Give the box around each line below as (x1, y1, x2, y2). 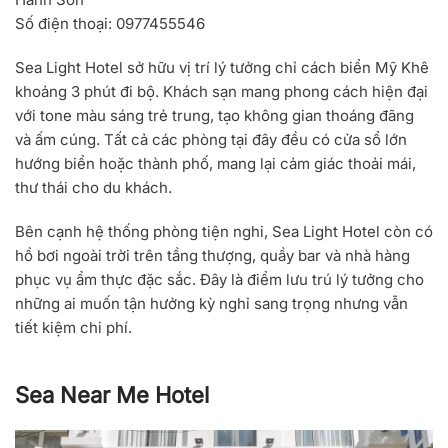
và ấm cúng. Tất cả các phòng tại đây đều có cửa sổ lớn (15, 130, 407, 150)
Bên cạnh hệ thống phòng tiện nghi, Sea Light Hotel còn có (15, 222, 433, 242)
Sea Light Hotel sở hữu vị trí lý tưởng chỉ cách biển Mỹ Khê (15, 58, 429, 78)
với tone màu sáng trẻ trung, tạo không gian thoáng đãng (15, 106, 414, 126)
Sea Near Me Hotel (15, 382, 209, 409)
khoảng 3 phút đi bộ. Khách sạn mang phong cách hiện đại (15, 82, 428, 102)
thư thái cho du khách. (15, 178, 172, 198)
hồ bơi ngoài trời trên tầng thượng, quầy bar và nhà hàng (15, 246, 410, 266)
